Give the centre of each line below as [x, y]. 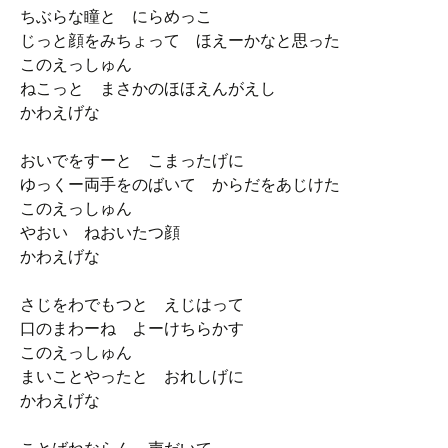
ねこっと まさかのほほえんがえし [148, 88]
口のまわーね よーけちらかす [132, 328]
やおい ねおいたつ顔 [100, 232]
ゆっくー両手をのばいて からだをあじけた [180, 184]
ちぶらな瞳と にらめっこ [116, 16]
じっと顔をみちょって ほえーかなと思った [180, 40]
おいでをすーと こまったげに [132, 160]
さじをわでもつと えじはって [132, 304]
